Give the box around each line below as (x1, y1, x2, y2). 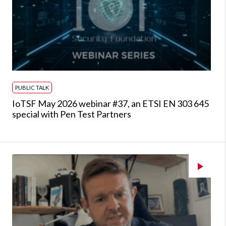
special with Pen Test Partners (12, 108, 131, 120)
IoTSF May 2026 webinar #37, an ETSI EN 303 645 (12, 98, 209, 109)
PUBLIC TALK (15, 84, 49, 91)
